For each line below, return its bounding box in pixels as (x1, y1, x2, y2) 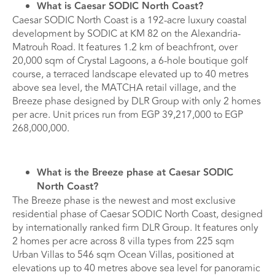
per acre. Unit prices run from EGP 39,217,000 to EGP (12, 107, 243, 122)
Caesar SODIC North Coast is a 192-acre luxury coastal (12, 12, 247, 28)
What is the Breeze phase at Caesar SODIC (37, 165, 233, 181)
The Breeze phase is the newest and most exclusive (12, 193, 236, 209)
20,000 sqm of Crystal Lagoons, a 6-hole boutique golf (12, 53, 248, 68)
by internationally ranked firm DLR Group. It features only (12, 220, 258, 236)
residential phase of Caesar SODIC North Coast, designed (12, 207, 263, 222)
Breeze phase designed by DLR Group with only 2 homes (12, 93, 261, 109)
